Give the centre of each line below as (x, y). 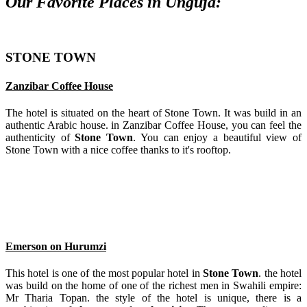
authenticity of (40, 137)
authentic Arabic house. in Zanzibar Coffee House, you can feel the (153, 125)
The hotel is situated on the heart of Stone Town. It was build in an (153, 112)
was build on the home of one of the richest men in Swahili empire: (153, 286)
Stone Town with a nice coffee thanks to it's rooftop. (118, 149)
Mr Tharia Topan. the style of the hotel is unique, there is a (153, 298)
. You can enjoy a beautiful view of (218, 137)
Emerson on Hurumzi (56, 247)
